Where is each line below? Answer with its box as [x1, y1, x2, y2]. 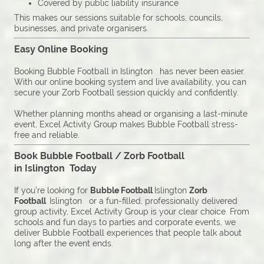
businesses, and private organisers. [14, 24, 148, 34]
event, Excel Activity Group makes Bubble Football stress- [14, 120, 238, 130]
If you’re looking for [14, 186, 90, 196]
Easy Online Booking [14, 44, 108, 55]
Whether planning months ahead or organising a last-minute [14, 109, 247, 119]
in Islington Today [14, 163, 97, 174]
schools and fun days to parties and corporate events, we [14, 217, 236, 227]
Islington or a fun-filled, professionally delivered [49, 196, 237, 206]
